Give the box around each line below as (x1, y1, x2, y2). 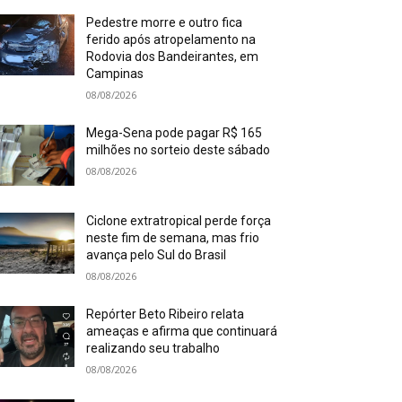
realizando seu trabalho (86, 341, 221, 356)
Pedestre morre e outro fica (86, 15, 243, 30)
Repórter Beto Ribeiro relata (86, 307, 245, 322)
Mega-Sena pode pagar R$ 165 (86, 126, 263, 140)
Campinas (86, 66, 144, 81)
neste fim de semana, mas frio (86, 231, 260, 246)
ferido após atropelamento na (86, 32, 257, 47)
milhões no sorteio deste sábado (86, 143, 271, 157)
